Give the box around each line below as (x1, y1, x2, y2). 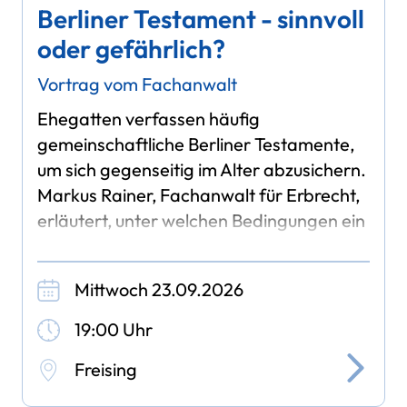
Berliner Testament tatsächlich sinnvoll (37, 233, 343, 257)
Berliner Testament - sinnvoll (37, 2, 365, 35)
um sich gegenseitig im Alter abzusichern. (37, 157, 367, 181)
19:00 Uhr (74, 318, 154, 342)
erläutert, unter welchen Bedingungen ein (37, 208, 366, 232)
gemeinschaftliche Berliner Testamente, (37, 132, 355, 155)
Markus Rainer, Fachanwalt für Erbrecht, (37, 183, 361, 206)
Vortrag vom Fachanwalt (37, 73, 238, 96)
